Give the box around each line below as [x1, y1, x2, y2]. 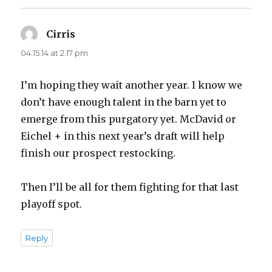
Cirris [46, 27, 76, 40]
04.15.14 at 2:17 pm [21, 47, 89, 58]
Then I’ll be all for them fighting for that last [21, 180, 239, 193]
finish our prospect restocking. [21, 146, 176, 159]
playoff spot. [21, 197, 83, 210]
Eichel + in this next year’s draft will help [21, 129, 225, 142]
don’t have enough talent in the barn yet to [21, 95, 227, 108]
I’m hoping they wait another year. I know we [21, 78, 243, 91]
